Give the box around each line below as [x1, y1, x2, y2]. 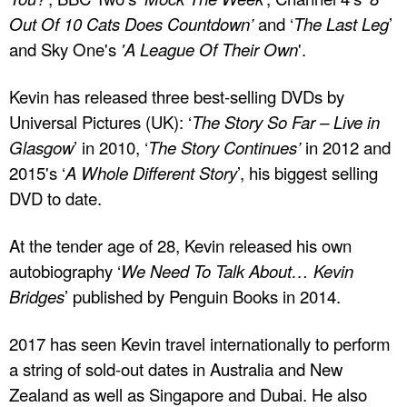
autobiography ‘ [9, 258, 121, 283]
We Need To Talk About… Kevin [121, 258, 353, 283]
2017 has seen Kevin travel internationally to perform [9, 331, 391, 355]
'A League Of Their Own [121, 36, 298, 61]
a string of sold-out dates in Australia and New [9, 356, 342, 381]
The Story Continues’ [148, 134, 301, 159]
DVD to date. [9, 185, 102, 210]
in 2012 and [301, 134, 391, 159]
